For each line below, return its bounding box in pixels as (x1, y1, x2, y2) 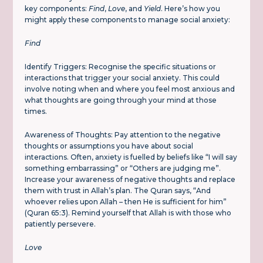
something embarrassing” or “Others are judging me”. (25, 164, 221, 173)
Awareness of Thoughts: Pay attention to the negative (25, 130, 221, 140)
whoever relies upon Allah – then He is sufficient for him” (25, 197, 227, 207)
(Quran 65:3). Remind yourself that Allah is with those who (25, 208, 232, 218)
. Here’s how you (161, 4, 221, 14)
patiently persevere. (25, 220, 96, 229)
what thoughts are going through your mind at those (25, 96, 217, 105)
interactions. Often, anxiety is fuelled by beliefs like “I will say (25, 153, 238, 162)
